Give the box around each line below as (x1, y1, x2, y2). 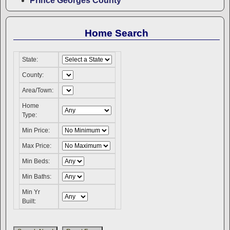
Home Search (85, 28, 148, 39)
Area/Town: (22, 87, 54, 94)
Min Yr (22, 188, 41, 196)
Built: (22, 198, 36, 205)
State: (22, 56, 39, 64)
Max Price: (22, 142, 52, 150)
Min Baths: (22, 173, 52, 181)
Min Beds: (22, 158, 50, 165)
